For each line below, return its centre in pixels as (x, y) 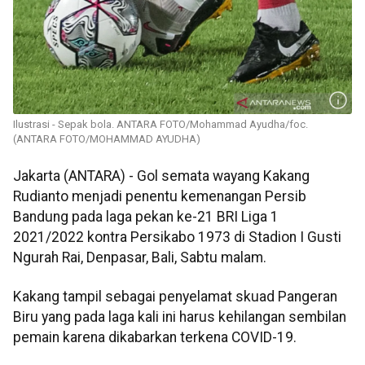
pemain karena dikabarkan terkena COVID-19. (155, 337)
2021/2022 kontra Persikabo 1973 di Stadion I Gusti (177, 237)
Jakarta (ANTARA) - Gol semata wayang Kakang (161, 176)
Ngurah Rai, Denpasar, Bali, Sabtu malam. (140, 258)
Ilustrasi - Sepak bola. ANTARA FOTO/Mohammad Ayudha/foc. (161, 125)
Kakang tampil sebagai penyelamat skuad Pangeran (175, 296)
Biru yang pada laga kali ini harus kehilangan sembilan (180, 317)
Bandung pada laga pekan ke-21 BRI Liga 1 (146, 217)
